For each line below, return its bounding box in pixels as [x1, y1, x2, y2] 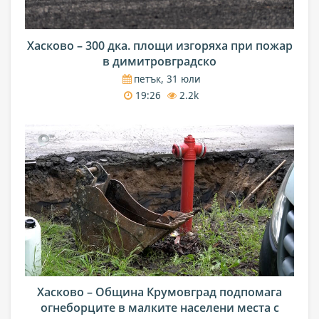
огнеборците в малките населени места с [40, 300, 279, 316]
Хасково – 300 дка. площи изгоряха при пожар [26, 37, 293, 53]
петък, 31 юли [130, 73, 201, 86]
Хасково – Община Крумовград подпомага [37, 284, 282, 300]
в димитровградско [103, 53, 216, 69]
